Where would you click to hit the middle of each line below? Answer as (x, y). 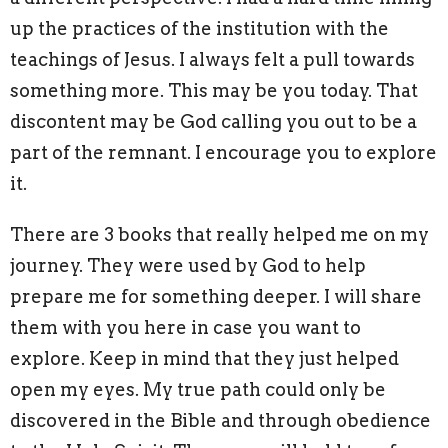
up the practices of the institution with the (199, 28)
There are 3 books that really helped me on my (219, 234)
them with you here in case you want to (185, 327)
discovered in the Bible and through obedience (220, 420)
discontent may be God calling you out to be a (213, 121)
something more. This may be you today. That (214, 90)
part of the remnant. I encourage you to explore (223, 152)
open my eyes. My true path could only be (198, 389)
